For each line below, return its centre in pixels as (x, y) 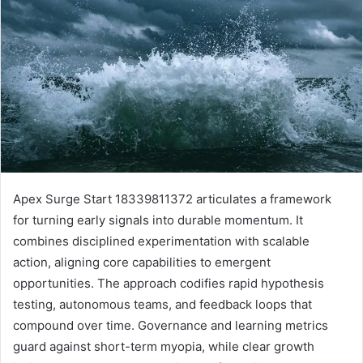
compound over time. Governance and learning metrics (171, 325)
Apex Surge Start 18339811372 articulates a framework (172, 199)
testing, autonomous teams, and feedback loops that (162, 304)
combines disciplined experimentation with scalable (161, 241)
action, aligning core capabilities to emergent (142, 262)
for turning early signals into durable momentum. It (158, 220)
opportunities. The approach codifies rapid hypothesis (169, 283)
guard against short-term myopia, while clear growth (164, 346)
